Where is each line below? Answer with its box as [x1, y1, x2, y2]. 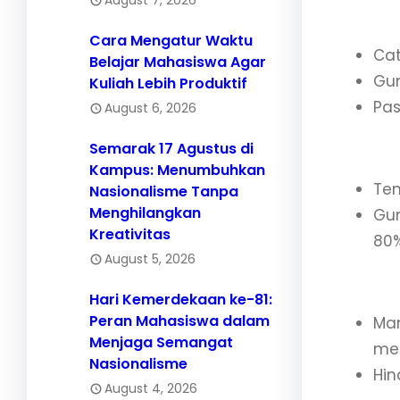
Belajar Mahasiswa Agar [89, 51, 266, 72]
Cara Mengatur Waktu [89, 29, 253, 51]
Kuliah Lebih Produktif [89, 72, 247, 94]
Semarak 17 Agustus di [89, 137, 254, 159]
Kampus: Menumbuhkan [89, 159, 265, 180]
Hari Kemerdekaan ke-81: [89, 288, 272, 310]
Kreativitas [89, 223, 171, 245]
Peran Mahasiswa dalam [89, 310, 270, 331]
